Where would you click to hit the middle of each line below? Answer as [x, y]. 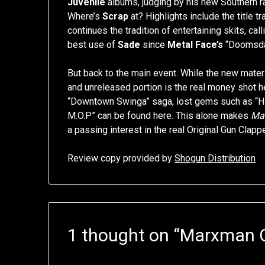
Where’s [85, 17]
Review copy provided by [121, 159]
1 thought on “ [124, 235]
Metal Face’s [195, 45]
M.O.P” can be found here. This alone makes [159, 116]
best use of [93, 45]
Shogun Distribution [215, 159]
